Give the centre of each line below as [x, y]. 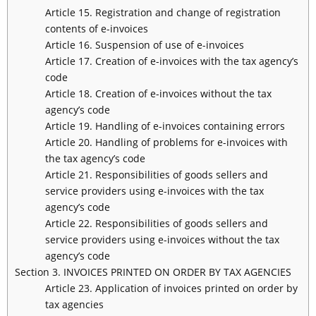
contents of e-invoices [96, 29]
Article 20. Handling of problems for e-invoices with [166, 142]
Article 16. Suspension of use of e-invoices [144, 45]
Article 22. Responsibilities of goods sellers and [156, 224]
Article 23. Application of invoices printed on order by [171, 288]
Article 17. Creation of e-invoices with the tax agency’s [171, 61]
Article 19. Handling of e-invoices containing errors [165, 126]
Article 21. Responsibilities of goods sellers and [156, 175]
